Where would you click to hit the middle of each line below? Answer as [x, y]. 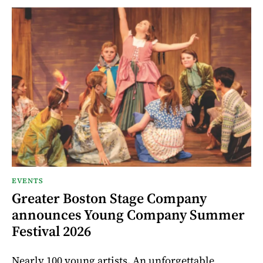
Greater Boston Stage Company [109, 198]
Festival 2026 [51, 231]
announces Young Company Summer [128, 215]
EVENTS [28, 181]
